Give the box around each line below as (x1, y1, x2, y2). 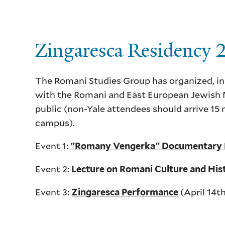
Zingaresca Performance (71, 187, 179, 198)
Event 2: (35, 163, 72, 175)
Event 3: (35, 186, 72, 198)
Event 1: (35, 140, 71, 152)
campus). (35, 117, 75, 129)
